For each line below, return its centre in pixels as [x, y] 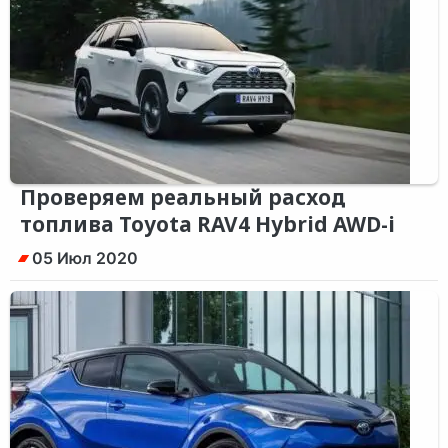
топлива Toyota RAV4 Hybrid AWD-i [207, 224]
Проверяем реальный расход [183, 197]
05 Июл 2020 [85, 258]
